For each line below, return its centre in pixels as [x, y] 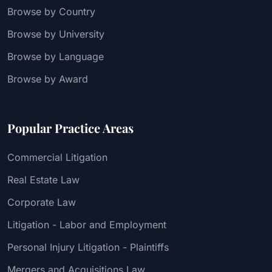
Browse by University [56, 34]
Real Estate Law [43, 179]
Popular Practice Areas [70, 127]
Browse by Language [56, 56]
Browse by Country [51, 11]
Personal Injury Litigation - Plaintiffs [88, 247]
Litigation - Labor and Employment [87, 224]
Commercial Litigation [57, 157]
